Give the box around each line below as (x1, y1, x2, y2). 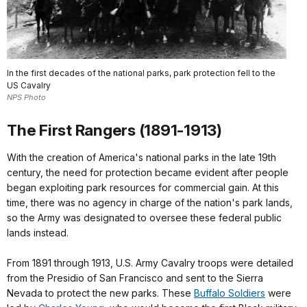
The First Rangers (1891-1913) (7, 120, 222, 139)
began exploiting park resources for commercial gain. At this (7, 181, 279, 193)
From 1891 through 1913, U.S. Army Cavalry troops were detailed (7, 256, 293, 269)
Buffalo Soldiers (194, 286, 265, 299)
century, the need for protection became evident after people (7, 166, 288, 178)
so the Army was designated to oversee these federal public (7, 211, 282, 223)
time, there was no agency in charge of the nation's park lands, (7, 196, 293, 208)
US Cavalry (7, 80, 51, 91)
